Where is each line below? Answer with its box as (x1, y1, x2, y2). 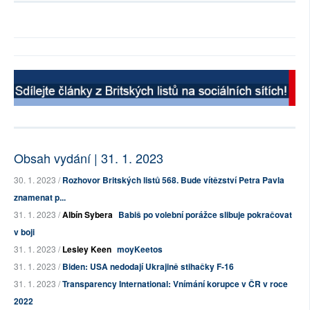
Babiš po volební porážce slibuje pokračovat (118, 208, 292, 221)
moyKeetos (117, 242, 163, 255)
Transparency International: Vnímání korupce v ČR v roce (62, 277, 288, 290)
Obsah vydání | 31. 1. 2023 (14, 148, 163, 167)
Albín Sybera (62, 208, 113, 221)
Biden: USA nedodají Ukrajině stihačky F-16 (62, 259, 234, 273)
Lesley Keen (62, 242, 111, 255)
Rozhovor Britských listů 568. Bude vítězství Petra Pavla (62, 173, 284, 186)
